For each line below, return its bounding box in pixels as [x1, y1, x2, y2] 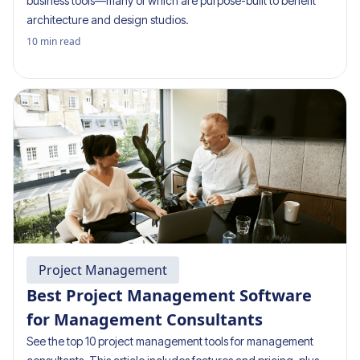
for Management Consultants [27, 309, 263, 330]
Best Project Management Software [27, 284, 312, 306]
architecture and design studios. [27, 13, 189, 27]
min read [40, 35, 80, 48]
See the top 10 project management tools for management [27, 334, 313, 348]
